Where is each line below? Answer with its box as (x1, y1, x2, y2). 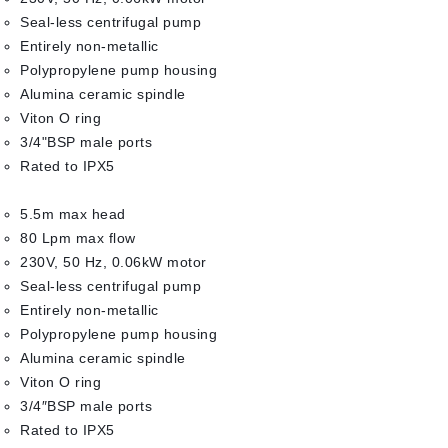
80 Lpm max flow (20, 230, 136, 246)
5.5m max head (20, 206, 126, 222)
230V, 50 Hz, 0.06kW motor (20, 254, 207, 270)
